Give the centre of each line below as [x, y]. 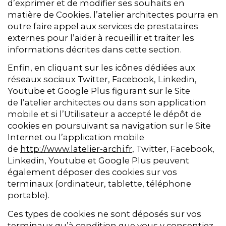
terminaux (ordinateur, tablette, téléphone [99, 184]
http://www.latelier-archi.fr [76, 149]
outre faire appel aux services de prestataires [103, 26]
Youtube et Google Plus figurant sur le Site [99, 91]
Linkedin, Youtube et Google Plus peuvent [98, 161]
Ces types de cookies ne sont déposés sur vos [104, 214]
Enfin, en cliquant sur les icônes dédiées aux [101, 68]
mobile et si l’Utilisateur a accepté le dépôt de [104, 114]
